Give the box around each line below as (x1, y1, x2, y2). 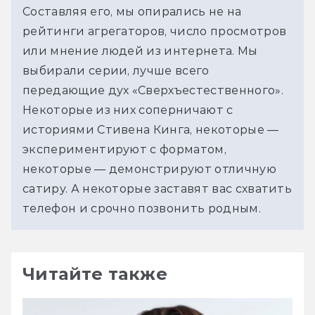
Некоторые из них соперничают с (22, 103, 233, 117)
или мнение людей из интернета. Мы (22, 44, 258, 58)
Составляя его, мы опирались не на (22, 4, 242, 18)
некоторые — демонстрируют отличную (22, 162, 276, 176)
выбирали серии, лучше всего (22, 63, 210, 77)
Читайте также (22, 263, 168, 284)
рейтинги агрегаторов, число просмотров (22, 24, 287, 38)
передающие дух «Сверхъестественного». (22, 83, 283, 97)
